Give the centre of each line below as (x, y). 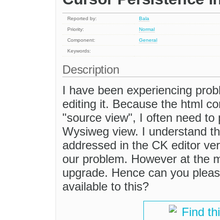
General (148, 40)
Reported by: (82, 19)
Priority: (76, 29)
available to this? (106, 187)
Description (93, 70)
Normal (147, 29)
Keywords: (79, 51)
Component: (82, 40)
